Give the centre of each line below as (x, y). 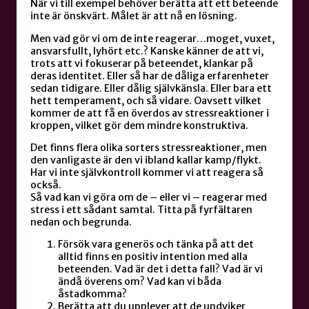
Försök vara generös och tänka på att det (156, 245)
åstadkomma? (92, 294)
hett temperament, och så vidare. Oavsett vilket (146, 100)
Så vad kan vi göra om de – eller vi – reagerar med (149, 197)
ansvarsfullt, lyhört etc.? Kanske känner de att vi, (147, 51)
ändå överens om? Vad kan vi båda (140, 282)
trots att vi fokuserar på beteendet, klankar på (142, 63)
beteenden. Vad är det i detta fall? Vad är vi (160, 269)
